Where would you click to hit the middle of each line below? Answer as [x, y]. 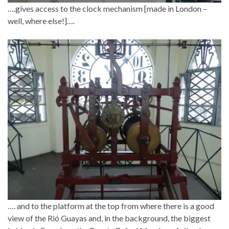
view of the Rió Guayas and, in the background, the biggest [109, 218]
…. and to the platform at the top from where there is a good [111, 206]
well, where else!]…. [41, 20]
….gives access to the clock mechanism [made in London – [107, 8]
